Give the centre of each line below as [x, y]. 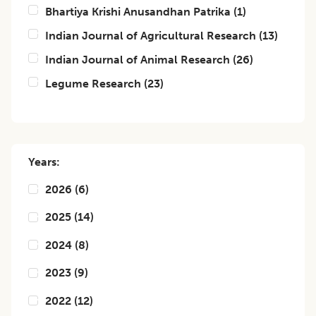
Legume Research [93, 84]
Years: [44, 162]
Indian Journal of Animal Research [138, 60]
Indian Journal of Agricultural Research [151, 36]
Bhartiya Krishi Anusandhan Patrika [138, 12]
